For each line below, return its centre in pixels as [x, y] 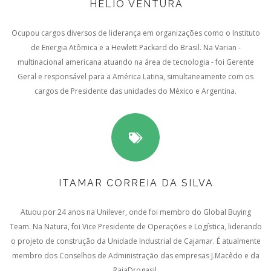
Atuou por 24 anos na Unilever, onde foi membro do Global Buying [135, 212]
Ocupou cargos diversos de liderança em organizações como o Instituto [135, 33]
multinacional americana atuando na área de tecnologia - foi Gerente [135, 62]
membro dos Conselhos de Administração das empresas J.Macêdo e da [135, 256]
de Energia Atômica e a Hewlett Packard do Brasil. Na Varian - [135, 47]
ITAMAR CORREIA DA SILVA [136, 183]
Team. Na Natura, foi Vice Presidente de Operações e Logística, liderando [135, 227]
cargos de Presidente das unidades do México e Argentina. [135, 91]
